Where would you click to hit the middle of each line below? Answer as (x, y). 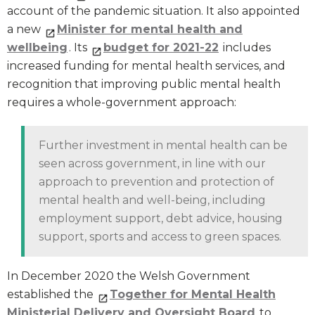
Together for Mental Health (193, 295)
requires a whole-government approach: (122, 103)
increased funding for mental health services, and (146, 66)
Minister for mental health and (150, 30)
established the (52, 295)
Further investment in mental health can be (163, 146)
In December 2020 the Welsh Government (129, 276)
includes (245, 48)
